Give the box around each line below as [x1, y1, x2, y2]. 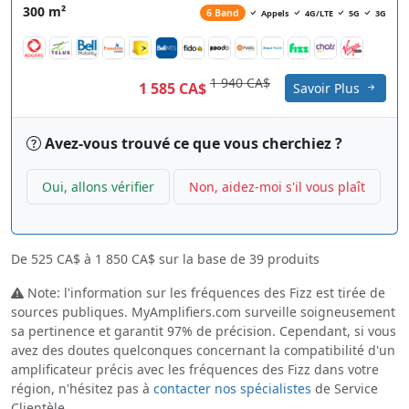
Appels [261, 6, 289, 19]
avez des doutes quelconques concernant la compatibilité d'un [11, 341, 395, 360]
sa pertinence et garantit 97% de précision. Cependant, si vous [11, 322, 396, 341]
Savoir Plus [293, 79, 363, 98]
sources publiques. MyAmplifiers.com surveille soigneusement [11, 303, 395, 321]
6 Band [206, 5, 240, 19]
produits [264, 250, 320, 268]
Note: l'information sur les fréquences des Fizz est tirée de [24, 284, 385, 302]
